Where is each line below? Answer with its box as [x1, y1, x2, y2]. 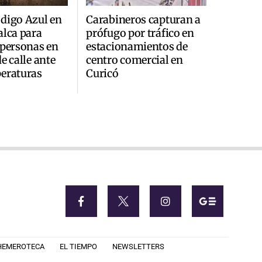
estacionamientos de [86, 39, 188, 53]
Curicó [86, 66, 119, 80]
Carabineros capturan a [86, 12, 201, 26]
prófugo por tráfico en [86, 26, 194, 40]
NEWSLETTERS [112, 242, 164, 251]
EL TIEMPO [60, 242, 97, 251]
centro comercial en [86, 53, 183, 67]
